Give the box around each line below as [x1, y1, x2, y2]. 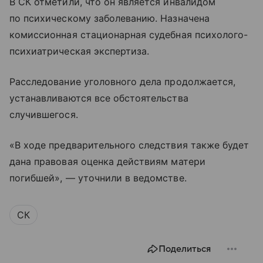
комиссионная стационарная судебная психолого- [9, 29, 248, 41]
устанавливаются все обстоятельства [9, 92, 188, 104]
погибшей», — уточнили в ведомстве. [9, 172, 187, 184]
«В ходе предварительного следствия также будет [9, 139, 249, 151]
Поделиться [159, 244, 211, 255]
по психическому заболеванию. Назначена [9, 12, 210, 25]
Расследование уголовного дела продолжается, [9, 76, 236, 88]
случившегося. [9, 109, 78, 121]
